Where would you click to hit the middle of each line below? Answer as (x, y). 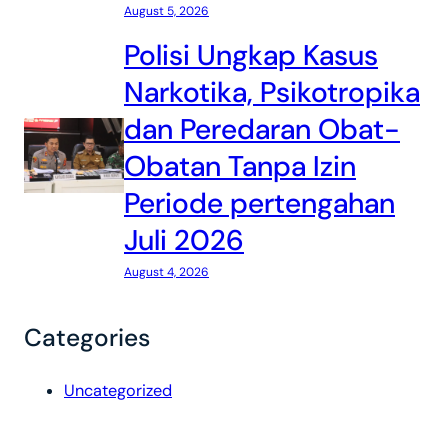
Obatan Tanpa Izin (240, 166)
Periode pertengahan (259, 203)
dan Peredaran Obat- (262, 129)
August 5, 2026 (166, 11)
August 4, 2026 (166, 272)
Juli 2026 (184, 240)
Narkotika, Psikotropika (272, 92)
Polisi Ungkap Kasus (251, 55)
